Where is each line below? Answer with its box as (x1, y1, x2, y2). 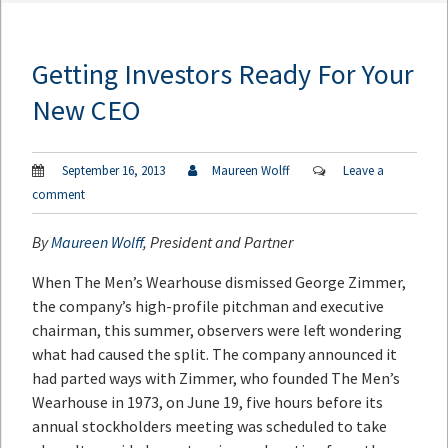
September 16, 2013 (59, 161, 165, 179)
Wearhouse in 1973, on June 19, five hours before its (32, 391, 383, 412)
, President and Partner (143, 231, 293, 252)
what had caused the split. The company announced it (32, 343, 397, 364)
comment (32, 185, 85, 203)
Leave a (343, 161, 384, 179)
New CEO (32, 92, 140, 129)
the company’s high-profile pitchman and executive (32, 295, 384, 316)
